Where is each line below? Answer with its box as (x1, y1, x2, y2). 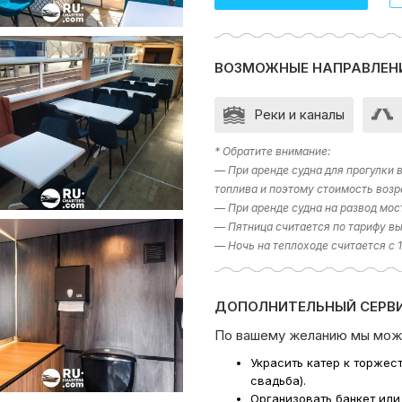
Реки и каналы (254, 106, 345, 123)
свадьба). (250, 373, 306, 388)
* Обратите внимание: (214, 144, 330, 158)
